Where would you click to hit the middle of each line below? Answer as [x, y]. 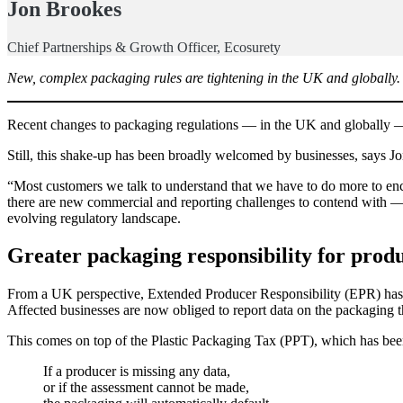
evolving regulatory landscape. [94, 218]
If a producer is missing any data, [137, 372]
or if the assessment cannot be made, [146, 388]
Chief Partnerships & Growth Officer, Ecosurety [144, 47]
